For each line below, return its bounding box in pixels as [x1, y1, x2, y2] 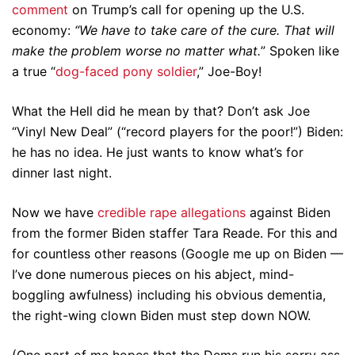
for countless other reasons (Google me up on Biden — [12, 246, 343, 261]
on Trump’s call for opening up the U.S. [68, 2, 304, 17]
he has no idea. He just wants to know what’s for [12, 144, 303, 160]
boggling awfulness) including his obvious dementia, [12, 287, 326, 303]
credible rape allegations [97, 204, 246, 220]
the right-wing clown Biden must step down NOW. [12, 307, 311, 323]
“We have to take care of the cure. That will [74, 22, 334, 38]
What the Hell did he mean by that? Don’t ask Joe [12, 103, 310, 119]
